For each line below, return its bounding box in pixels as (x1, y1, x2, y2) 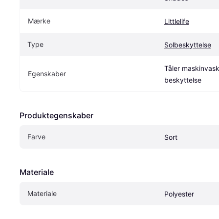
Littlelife (164, 17, 189, 26)
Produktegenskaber (20, 110, 93, 121)
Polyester (164, 190, 194, 198)
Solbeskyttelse (164, 41, 211, 49)
